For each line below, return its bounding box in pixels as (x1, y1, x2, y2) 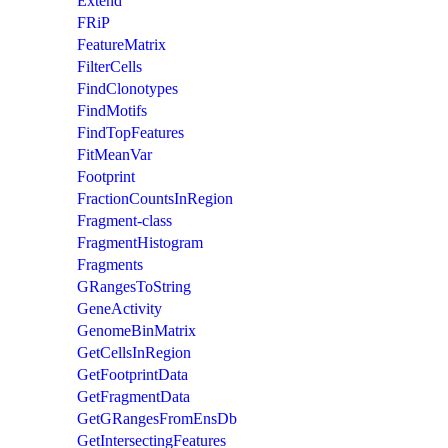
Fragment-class (77, 211, 172, 229)
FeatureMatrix (77, 35, 166, 53)
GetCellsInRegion (77, 343, 191, 361)
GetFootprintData (77, 365, 188, 383)
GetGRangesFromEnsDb (77, 409, 237, 427)
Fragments (77, 255, 143, 273)
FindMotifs (77, 101, 147, 119)
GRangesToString (77, 277, 191, 295)
